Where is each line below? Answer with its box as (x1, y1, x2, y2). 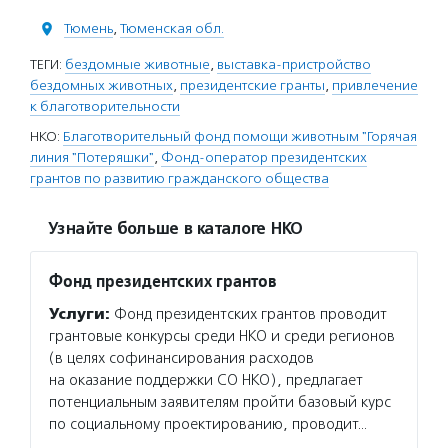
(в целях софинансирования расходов (49, 349, 314, 367)
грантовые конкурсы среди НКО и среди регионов (49, 327, 395, 345)
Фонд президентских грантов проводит (110, 305, 387, 323)
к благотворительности (30, 98, 180, 115)
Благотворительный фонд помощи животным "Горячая (63, 128, 417, 145)
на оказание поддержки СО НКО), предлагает (49, 371, 363, 389)
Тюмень (64, 20, 113, 37)
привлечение (332, 77, 418, 94)
